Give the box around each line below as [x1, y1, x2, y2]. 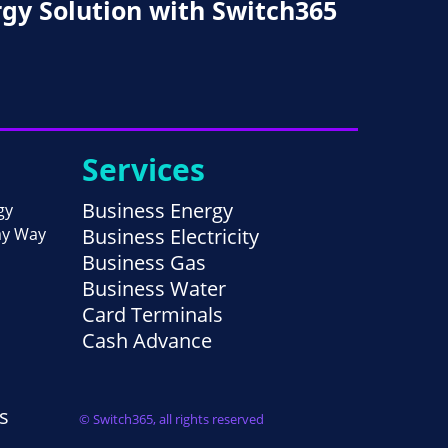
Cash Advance [82, 327, 212, 355]
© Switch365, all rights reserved [79, 410, 264, 429]
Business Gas [82, 249, 206, 277]
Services [82, 149, 205, 191]
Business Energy [82, 197, 233, 225]
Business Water [82, 275, 226, 303]
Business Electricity [82, 223, 259, 251]
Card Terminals [82, 301, 223, 329]
